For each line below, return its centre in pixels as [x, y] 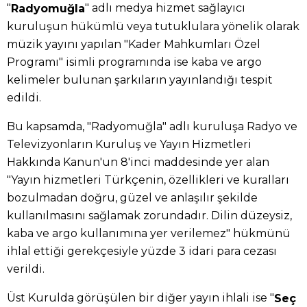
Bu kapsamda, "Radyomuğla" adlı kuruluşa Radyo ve [152, 126]
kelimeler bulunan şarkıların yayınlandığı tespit [140, 79]
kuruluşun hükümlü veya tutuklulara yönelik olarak [153, 26]
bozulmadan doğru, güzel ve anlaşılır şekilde [132, 197]
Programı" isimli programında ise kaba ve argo [134, 62]
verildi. [26, 269]
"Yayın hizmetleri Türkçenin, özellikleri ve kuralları [148, 180]
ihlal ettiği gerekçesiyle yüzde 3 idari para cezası [142, 251]
